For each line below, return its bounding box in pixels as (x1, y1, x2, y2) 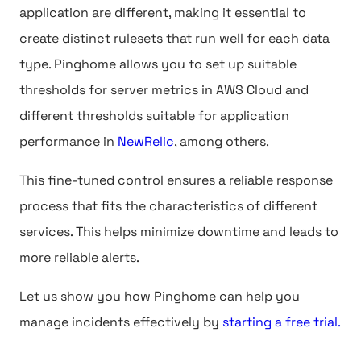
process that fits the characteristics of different (19, 197, 317, 214)
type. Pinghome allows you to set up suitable (19, 56, 297, 73)
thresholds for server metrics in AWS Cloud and (19, 81, 309, 98)
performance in (19, 133, 118, 150)
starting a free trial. (222, 313, 341, 330)
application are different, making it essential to (19, 4, 306, 21)
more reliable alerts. (19, 249, 139, 266)
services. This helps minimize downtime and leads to (19, 223, 338, 240)
